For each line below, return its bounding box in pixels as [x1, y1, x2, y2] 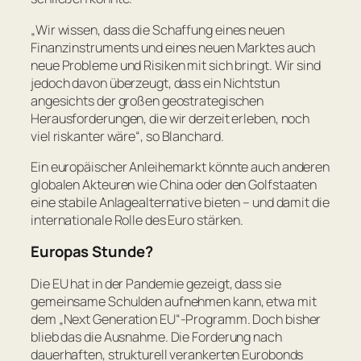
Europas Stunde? [31, 241, 153, 263]
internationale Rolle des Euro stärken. [31, 210, 244, 229]
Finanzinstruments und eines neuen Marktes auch [31, 38, 316, 56]
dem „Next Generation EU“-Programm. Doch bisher [31, 309, 322, 328]
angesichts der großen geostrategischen [31, 91, 264, 110]
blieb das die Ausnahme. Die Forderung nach [31, 327, 282, 346]
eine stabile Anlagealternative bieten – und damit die [31, 193, 330, 211]
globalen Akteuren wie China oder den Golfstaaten [31, 175, 317, 193]
